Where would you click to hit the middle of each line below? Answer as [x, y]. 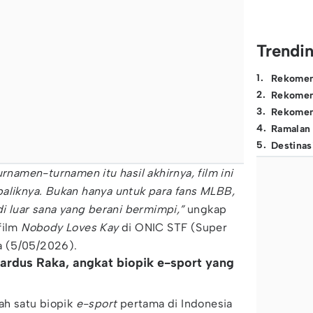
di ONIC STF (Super [173, 227]
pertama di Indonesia [175, 304]
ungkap [207, 209]
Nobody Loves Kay [70, 227]
